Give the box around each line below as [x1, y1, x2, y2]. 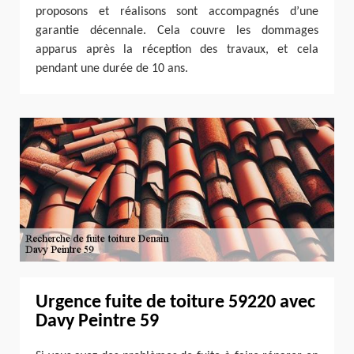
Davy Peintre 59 [36, 312, 159, 332]
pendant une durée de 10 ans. [36, 62, 188, 75]
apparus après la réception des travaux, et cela [36, 43, 318, 56]
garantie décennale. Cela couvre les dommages [36, 24, 318, 37]
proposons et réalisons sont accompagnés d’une [36, 5, 318, 18]
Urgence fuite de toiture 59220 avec [36, 293, 315, 313]
